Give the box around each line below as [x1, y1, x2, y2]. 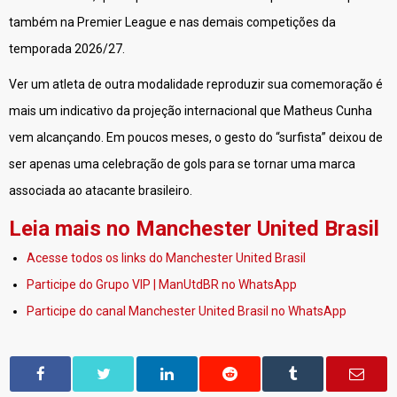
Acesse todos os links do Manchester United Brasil [27, 251, 306, 265]
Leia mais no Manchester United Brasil [9, 216, 379, 241]
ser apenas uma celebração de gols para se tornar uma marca [9, 157, 355, 171]
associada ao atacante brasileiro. [9, 183, 192, 198]
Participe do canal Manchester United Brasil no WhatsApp [27, 304, 346, 318]
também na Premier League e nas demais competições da [9, 15, 336, 29]
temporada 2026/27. [9, 42, 125, 56]
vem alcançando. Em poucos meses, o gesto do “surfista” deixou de [9, 130, 383, 144]
